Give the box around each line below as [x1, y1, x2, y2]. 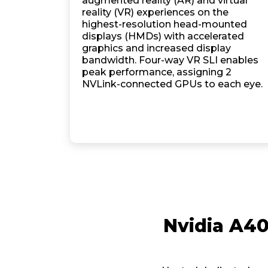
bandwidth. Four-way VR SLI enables [82, 54, 258, 66]
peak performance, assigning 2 [82, 66, 232, 78]
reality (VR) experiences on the [82, 7, 229, 18]
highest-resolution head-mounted [82, 19, 247, 30]
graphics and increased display [82, 42, 231, 54]
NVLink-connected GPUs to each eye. [82, 78, 263, 90]
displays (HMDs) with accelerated [82, 31, 244, 42]
